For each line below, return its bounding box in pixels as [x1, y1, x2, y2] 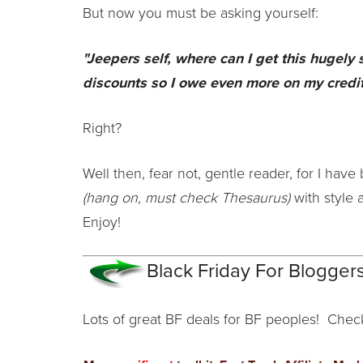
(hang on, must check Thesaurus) [83, 188, 290, 207]
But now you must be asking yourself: [83, 3, 318, 22]
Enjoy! [83, 212, 121, 231]
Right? [83, 118, 122, 137]
